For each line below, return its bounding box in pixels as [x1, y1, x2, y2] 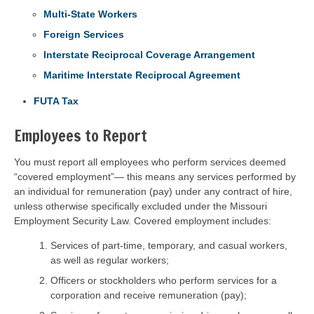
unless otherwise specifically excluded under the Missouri [14, 200, 267, 212]
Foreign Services [43, 29, 124, 40]
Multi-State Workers [43, 8, 137, 20]
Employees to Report [14, 125, 147, 146]
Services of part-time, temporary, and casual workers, [50, 240, 287, 251]
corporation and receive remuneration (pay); [50, 289, 247, 301]
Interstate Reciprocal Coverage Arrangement [43, 49, 255, 60]
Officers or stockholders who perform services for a [50, 275, 277, 286]
